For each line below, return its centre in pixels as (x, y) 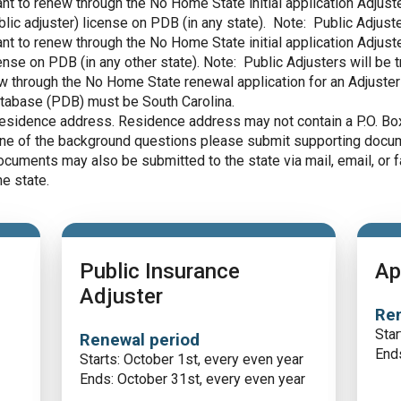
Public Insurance (160, 271)
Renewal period (140, 340)
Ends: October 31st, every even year (192, 379)
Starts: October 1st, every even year (192, 359)
